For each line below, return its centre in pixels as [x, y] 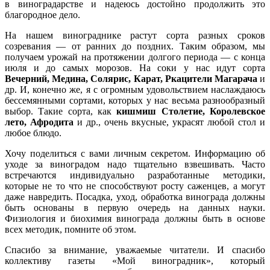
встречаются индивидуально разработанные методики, [135, 175]
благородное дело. [42, 14]
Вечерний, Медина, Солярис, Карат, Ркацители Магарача [132, 78]
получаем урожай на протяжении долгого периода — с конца [135, 57]
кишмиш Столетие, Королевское [191, 111]
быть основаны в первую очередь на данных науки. [135, 207]
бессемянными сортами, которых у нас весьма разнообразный [135, 100]
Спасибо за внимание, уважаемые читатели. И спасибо [135, 250]
